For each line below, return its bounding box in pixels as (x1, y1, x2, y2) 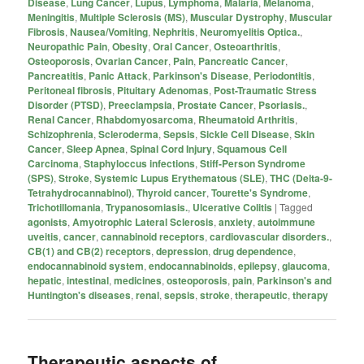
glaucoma (282, 258, 328, 273)
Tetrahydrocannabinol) (28, 184, 132, 200)
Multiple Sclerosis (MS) (80, 9, 186, 24)
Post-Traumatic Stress (214, 82, 318, 97)
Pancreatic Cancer (198, 53, 286, 68)
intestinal (67, 272, 110, 288)
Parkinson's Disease (153, 67, 249, 83)
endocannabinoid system (28, 258, 145, 273)
